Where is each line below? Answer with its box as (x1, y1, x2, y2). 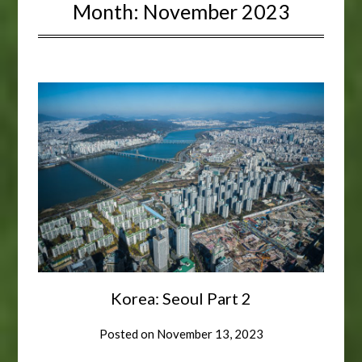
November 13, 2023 (156, 326, 263, 342)
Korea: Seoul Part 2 (111, 288, 251, 309)
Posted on (99, 326, 157, 342)
